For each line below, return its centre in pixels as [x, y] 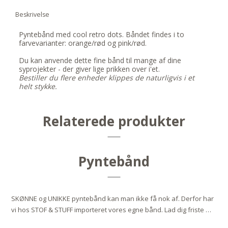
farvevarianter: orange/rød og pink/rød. [83, 43]
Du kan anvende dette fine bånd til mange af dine [100, 61]
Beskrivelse [32, 15]
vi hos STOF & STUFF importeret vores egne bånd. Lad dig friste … [111, 210]
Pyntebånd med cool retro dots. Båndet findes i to [102, 35]
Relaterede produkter [114, 121]
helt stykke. [38, 87]
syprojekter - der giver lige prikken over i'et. [90, 69]
